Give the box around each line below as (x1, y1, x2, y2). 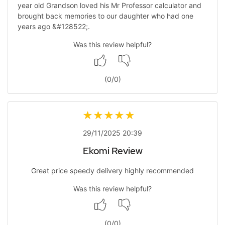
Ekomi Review (82, 144, 143, 157)
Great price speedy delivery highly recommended (31, 166, 194, 175)
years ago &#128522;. (17, 22, 90, 31)
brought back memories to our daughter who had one (17, 11, 193, 20)
